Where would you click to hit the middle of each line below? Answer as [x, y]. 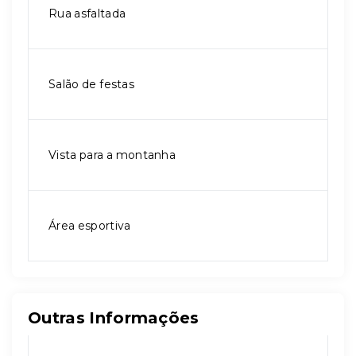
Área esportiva [90, 226]
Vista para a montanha [112, 155]
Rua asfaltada [87, 14]
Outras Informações [114, 318]
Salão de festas [91, 84]
